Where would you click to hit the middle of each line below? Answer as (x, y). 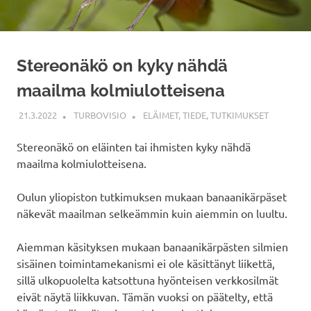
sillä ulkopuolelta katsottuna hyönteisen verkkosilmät (148, 279)
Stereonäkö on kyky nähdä (122, 66)
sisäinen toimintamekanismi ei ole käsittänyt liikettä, (146, 263)
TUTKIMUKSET (239, 115)
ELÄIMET (160, 115)
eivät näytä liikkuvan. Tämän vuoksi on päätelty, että (145, 296)
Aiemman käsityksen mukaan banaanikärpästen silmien (152, 246)
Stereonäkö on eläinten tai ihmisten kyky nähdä (134, 146)
